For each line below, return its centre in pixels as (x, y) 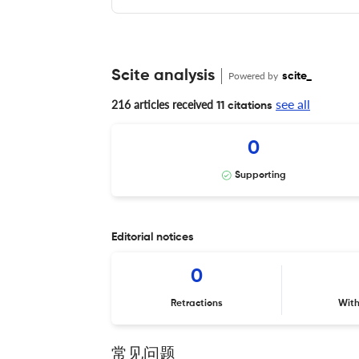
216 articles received (162, 104)
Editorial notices (153, 237)
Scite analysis (163, 76)
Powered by (254, 75)
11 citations (243, 105)
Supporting (260, 175)
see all (293, 103)
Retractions (197, 303)
